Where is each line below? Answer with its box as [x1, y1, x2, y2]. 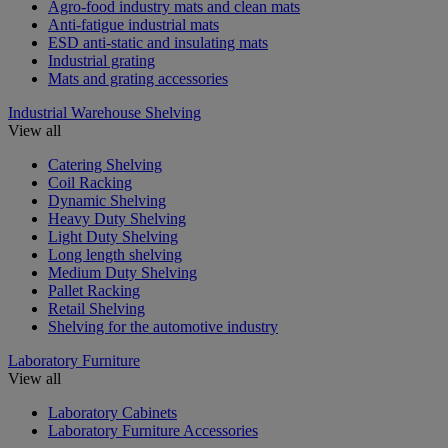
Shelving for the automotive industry [48, 317, 278, 335]
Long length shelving [48, 245, 182, 263]
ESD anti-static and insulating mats [48, 33, 268, 51]
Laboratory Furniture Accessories [48, 421, 258, 439]
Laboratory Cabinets [48, 403, 177, 421]
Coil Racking [48, 173, 132, 191]
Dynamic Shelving [48, 191, 166, 209]
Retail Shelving [48, 299, 145, 317]
